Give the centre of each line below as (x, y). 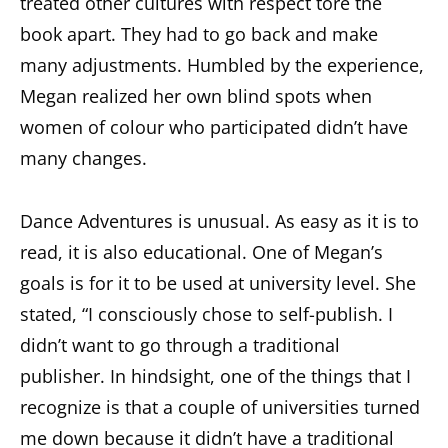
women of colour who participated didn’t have (214, 127)
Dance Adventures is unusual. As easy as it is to (219, 221)
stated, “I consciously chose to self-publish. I (206, 314)
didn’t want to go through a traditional (180, 345)
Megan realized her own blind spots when (196, 96)
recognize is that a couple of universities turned (220, 407)
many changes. (83, 158)
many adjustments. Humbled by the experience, (222, 65)
